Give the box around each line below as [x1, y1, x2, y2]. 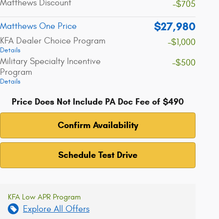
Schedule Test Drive [58, 149, 137, 160]
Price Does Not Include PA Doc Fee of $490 [12, 96, 184, 107]
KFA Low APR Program [8, 192, 81, 201]
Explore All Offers [23, 203, 89, 214]
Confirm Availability [57, 119, 138, 131]
